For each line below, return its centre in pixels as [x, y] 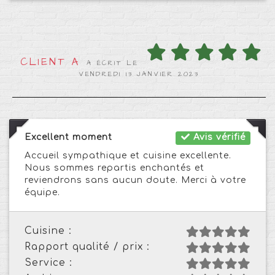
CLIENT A [50, 62]
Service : [48, 262]
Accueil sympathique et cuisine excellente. [128, 155]
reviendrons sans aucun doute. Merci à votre [135, 180]
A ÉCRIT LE [113, 63]
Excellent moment [68, 137]
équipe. [42, 192]
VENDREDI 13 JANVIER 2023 [139, 74]
